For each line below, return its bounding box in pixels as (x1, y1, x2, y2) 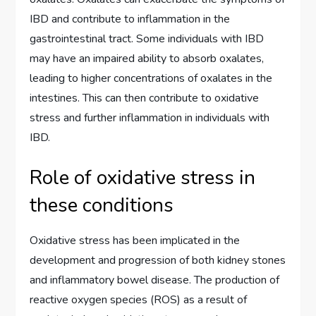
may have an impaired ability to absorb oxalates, (30, 51, 265, 67)
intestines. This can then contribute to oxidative (30, 90, 260, 107)
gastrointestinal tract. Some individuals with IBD (30, 31, 265, 47)
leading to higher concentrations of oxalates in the (30, 71, 273, 87)
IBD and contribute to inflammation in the (30, 11, 231, 28)
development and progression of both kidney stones (30, 253, 286, 269)
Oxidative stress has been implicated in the (30, 233, 241, 249)
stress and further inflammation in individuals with (30, 110, 270, 126)
